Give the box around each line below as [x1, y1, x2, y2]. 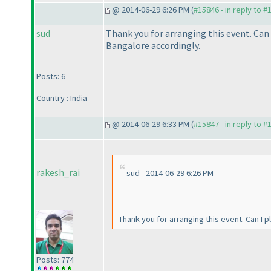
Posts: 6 [36, 71, 65, 82]
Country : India [36, 93, 87, 104]
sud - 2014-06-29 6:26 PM [126, 168, 214, 179]
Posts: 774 [36, 253, 74, 265]
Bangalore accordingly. [106, 39, 200, 52]
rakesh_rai [36, 166, 80, 179]
